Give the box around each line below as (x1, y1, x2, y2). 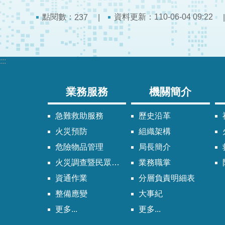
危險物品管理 (55, 143, 103, 152)
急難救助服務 (55, 111, 103, 121)
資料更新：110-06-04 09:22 (114, 13, 213, 22)
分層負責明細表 (139, 174, 195, 183)
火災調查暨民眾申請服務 (55, 158, 111, 167)
